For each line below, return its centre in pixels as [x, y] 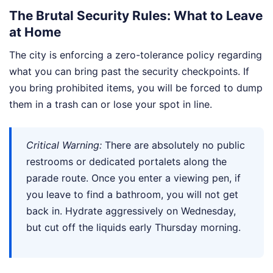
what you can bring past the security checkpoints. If [129, 71]
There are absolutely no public [173, 145]
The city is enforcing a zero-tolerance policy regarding [136, 55]
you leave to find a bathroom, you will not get [132, 194]
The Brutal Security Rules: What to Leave [136, 16]
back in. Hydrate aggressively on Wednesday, [131, 211]
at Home [35, 32]
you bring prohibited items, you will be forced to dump [136, 87]
